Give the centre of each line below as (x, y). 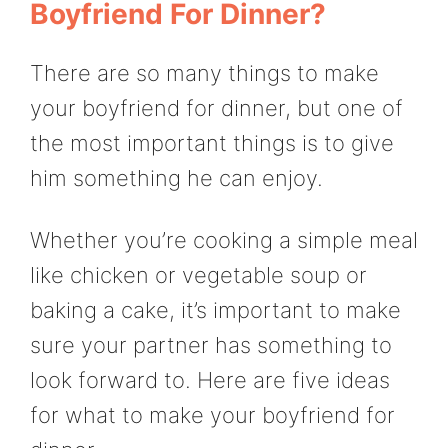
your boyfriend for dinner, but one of (216, 108)
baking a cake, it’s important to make (215, 309)
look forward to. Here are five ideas (210, 379)
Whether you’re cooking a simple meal (224, 239)
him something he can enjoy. (176, 178)
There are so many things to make (204, 73)
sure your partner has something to (211, 344)
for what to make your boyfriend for (212, 414)
